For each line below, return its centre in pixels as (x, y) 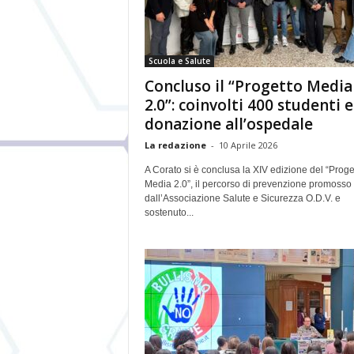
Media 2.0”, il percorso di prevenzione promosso (248, 184)
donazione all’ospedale (228, 124)
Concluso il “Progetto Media (248, 86)
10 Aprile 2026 (248, 145)
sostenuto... (169, 213)
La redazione (175, 145)
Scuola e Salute (179, 61)
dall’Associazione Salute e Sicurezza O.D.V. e (242, 198)
